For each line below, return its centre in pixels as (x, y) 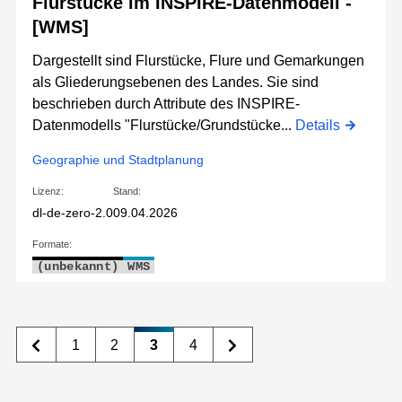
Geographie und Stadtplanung (118, 160)
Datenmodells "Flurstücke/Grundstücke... (164, 126)
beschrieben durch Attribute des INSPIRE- (166, 104)
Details (318, 126)
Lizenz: (48, 192)
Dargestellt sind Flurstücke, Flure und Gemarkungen (198, 61)
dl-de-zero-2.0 (73, 213)
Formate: (52, 245)
